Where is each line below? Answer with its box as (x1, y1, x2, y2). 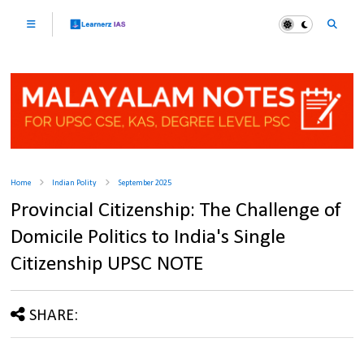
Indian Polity (52, 179, 97, 188)
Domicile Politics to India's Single (11, 227, 286, 249)
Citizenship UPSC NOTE (11, 253, 205, 276)
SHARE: (29, 308, 79, 325)
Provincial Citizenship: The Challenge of (11, 200, 342, 223)
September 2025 (118, 179, 172, 188)
